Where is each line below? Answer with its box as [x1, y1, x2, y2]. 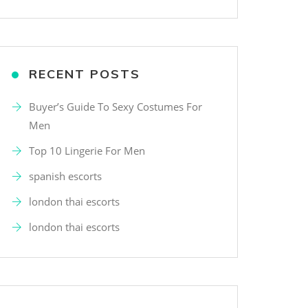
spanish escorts [29, 169, 102, 183]
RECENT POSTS [29, 66, 140, 82]
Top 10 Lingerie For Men [29, 144, 145, 157]
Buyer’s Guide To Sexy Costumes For [29, 100, 202, 113]
